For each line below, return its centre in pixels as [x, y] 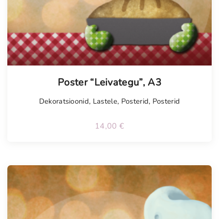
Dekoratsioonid [64, 101]
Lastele [105, 101]
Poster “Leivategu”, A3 [109, 82]
